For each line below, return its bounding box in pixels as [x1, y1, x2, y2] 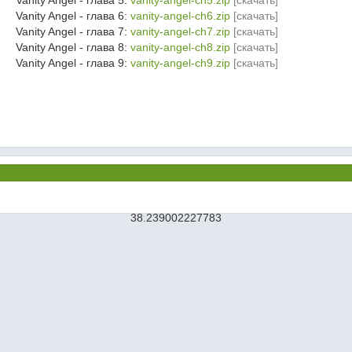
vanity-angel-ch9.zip [130, 57, 230, 69]
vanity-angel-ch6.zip [130, 9, 230, 22]
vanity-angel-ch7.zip [130, 25, 230, 38]
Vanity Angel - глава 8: [16, 41, 130, 53]
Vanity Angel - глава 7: [16, 25, 130, 38]
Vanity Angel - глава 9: [16, 57, 130, 69]
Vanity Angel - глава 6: [16, 9, 130, 22]
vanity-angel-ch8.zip [130, 41, 230, 53]
